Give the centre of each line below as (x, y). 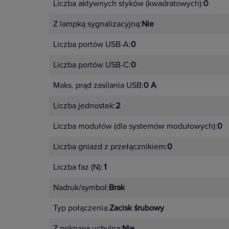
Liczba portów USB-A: (92, 44)
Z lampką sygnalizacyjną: (97, 24)
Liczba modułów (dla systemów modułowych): (135, 126)
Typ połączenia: (81, 208)
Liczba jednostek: (84, 106)
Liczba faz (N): (78, 167)
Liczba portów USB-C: (92, 65)
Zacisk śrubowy (137, 208)
